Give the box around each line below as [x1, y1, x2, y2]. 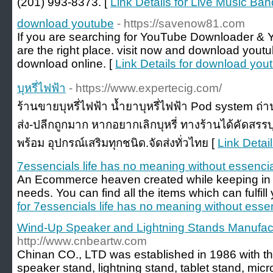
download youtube [17, 17, 114, 30]
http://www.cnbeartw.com [17, 235, 147, 247]
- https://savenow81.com [117, 17, 245, 30]
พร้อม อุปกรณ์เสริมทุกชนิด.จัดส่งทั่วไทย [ [17, 136, 218, 149]
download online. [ [17, 57, 115, 70]
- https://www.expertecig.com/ [69, 82, 222, 94]
